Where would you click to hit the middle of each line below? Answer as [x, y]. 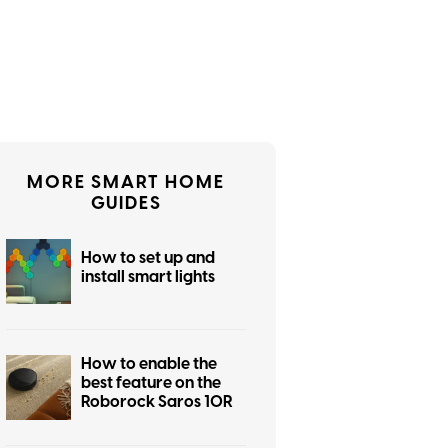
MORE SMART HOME [126, 182]
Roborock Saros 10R [157, 402]
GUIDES [126, 203]
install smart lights [148, 276]
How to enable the [149, 364]
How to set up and [148, 257]
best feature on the [151, 383]
